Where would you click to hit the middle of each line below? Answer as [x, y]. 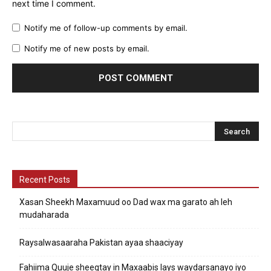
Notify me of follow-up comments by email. [106, 28]
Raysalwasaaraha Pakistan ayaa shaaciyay [101, 242]
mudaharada [44, 214]
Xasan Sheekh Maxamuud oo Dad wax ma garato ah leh [126, 202]
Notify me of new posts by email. [87, 48]
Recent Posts [45, 179]
